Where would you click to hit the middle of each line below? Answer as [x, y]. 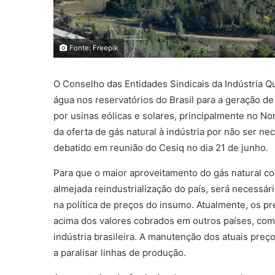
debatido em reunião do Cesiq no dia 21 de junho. [161, 148]
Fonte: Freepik [93, 48]
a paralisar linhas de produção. [120, 253]
